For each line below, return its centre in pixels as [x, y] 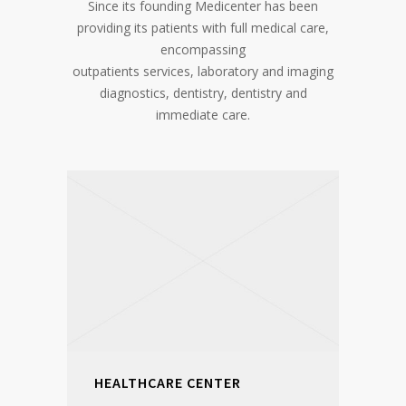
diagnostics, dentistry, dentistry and [203, 92]
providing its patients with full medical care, [203, 27]
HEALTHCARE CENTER [168, 382]
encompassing [203, 49]
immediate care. [203, 114]
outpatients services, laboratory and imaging [203, 71]
